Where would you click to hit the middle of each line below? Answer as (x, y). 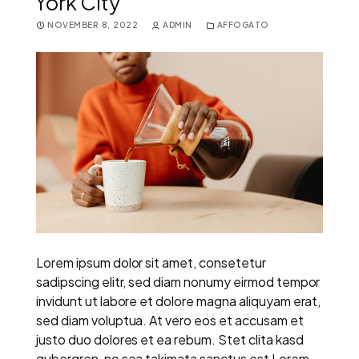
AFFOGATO (243, 24)
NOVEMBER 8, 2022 (93, 24)
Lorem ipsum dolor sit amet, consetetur (151, 262)
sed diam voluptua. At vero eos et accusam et (170, 320)
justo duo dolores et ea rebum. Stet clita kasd (170, 339)
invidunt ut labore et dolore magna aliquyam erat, (179, 301)
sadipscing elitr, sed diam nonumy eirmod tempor (178, 281)
